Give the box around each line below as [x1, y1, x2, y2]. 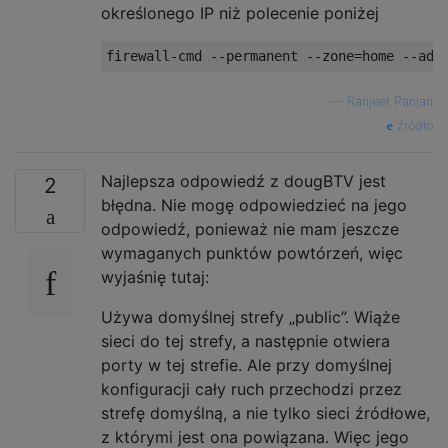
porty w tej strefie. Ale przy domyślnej [101, 354, 392, 375]
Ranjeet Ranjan [347, 93, 433, 109]
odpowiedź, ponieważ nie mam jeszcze [101, 218, 399, 239]
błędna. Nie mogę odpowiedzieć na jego [101, 194, 407, 215]
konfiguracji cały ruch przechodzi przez [101, 378, 402, 399]
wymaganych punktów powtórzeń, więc [101, 242, 403, 263]
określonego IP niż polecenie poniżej [101, 2, 379, 23]
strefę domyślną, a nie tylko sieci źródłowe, [101, 402, 430, 423]
